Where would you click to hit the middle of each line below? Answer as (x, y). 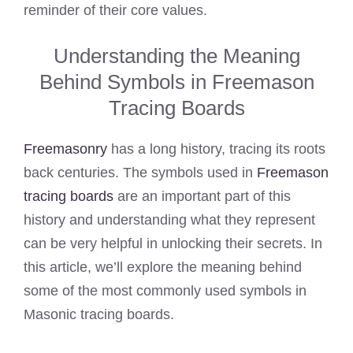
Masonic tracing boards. (99, 314)
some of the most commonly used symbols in (165, 291)
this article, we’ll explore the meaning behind (163, 267)
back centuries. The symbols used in (140, 173)
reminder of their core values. (115, 10)
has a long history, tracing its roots (216, 149)
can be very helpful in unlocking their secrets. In (173, 243)
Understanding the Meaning (176, 56)
